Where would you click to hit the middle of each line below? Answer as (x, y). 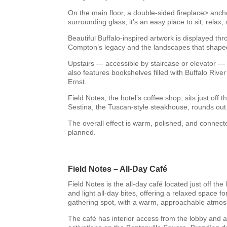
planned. (82, 133)
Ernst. (78, 82)
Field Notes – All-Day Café (118, 169)
